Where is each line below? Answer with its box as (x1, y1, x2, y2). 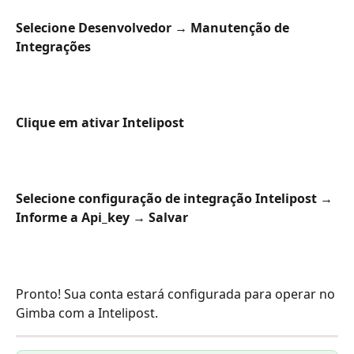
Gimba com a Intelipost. (16, 303, 158, 322)
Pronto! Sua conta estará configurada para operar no (16, 284, 338, 303)
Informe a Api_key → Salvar (16, 209, 188, 227)
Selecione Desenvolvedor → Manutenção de (16, 18, 292, 36)
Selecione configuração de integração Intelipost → (16, 190, 336, 208)
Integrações (16, 37, 91, 55)
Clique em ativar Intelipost (16, 113, 184, 131)
